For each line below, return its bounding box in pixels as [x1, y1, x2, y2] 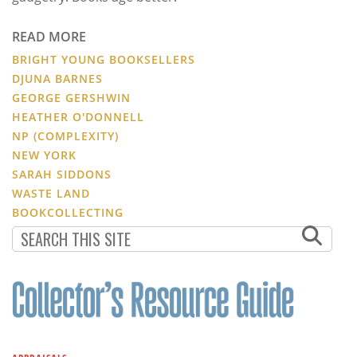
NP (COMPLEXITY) [12, 127, 119, 143]
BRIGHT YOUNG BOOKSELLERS [12, 51, 195, 67]
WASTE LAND [12, 185, 90, 201]
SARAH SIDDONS [12, 166, 112, 182]
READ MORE [12, 27, 86, 45]
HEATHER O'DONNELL [12, 108, 144, 124]
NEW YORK [12, 147, 76, 163]
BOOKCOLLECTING [12, 204, 124, 220]
